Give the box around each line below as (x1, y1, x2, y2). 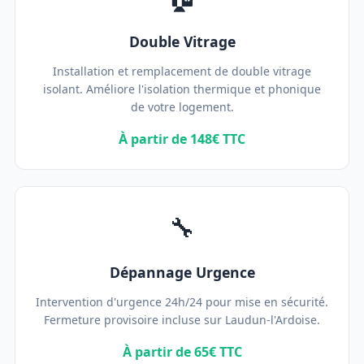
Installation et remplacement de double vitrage (53, 63, 311, 79)
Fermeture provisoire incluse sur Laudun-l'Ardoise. (44, 312, 320, 327)
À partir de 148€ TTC (119, 130, 245, 148)
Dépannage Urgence (109, 262, 255, 282)
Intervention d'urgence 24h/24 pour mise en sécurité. (36, 294, 328, 310)
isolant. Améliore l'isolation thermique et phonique (43, 81, 321, 97)
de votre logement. (130, 99, 234, 115)
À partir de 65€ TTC (122, 343, 242, 361)
